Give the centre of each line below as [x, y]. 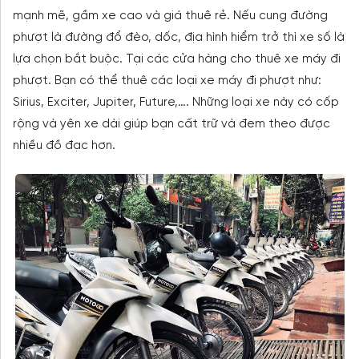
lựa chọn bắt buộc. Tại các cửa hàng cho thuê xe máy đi [177, 59]
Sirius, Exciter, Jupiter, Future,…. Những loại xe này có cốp [176, 102]
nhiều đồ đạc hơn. [64, 145]
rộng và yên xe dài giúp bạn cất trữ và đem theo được [171, 124]
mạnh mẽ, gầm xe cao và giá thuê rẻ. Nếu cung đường [170, 16]
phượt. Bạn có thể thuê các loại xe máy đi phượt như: [167, 81]
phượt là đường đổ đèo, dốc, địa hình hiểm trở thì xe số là [179, 37]
